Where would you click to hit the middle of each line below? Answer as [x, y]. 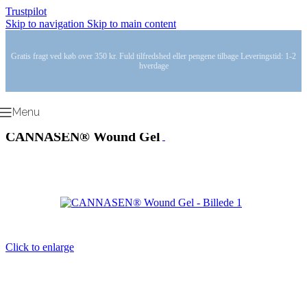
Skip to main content [132, 24]
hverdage [153, 66]
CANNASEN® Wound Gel [83, 137]
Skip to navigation [46, 24]
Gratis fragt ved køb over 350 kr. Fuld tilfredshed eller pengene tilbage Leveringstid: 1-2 [153, 56]
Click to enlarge [40, 247]
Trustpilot [26, 11]
